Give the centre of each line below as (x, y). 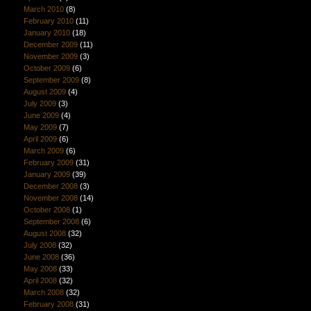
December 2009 (50, 44)
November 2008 (50, 198)
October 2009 (47, 68)
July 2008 (40, 245)
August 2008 (44, 233)
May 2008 (40, 269)
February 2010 (48, 21)
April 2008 (40, 280)
